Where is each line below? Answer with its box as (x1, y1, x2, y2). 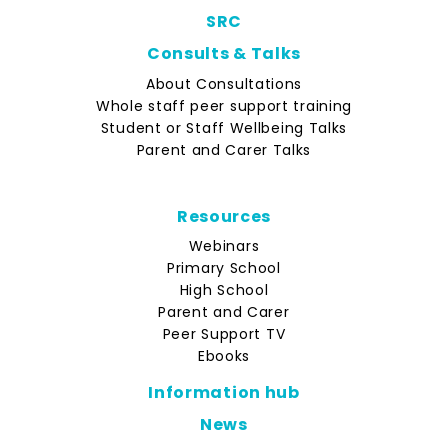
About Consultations (145, 73, 303, 94)
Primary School (167, 258, 281, 278)
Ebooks (197, 346, 251, 366)
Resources (176, 204, 272, 228)
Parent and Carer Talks (136, 139, 312, 160)
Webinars (188, 236, 260, 256)
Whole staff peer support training (95, 95, 353, 116)
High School (179, 280, 269, 300)
